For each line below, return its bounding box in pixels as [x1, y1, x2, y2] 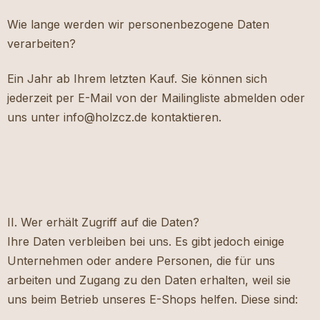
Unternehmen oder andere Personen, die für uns [7, 254, 275, 269]
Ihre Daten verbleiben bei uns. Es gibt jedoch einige [7, 234, 284, 249]
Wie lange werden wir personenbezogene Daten [7, 17, 269, 32]
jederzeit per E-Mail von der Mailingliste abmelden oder [7, 91, 305, 106]
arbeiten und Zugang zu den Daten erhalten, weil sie [7, 273, 291, 288]
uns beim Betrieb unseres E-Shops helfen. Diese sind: [7, 292, 298, 307]
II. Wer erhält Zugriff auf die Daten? [7, 215, 199, 230]
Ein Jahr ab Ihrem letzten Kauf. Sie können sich [7, 71, 267, 86]
